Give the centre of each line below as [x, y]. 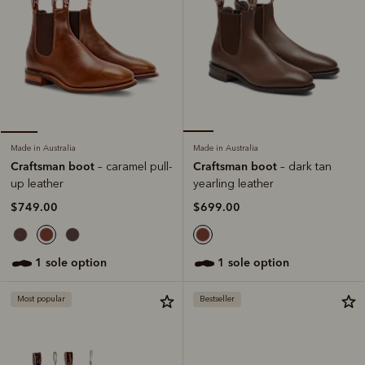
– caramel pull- [135, 167]
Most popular [41, 299]
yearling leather [233, 184]
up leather [37, 184]
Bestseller [217, 299]
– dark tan [306, 167]
